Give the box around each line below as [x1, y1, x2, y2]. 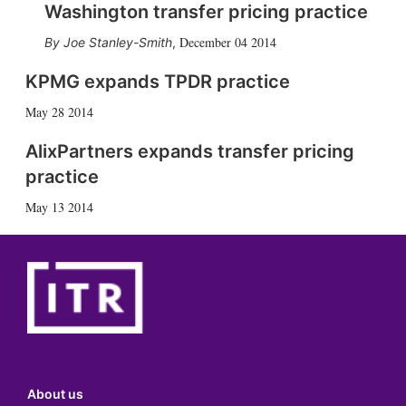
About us [27, 385, 83, 401]
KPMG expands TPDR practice [24, 71, 290, 93]
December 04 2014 [179, 34, 276, 52]
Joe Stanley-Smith [63, 34, 172, 51]
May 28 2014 [24, 103, 93, 121]
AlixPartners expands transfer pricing [24, 140, 354, 163]
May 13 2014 [24, 198, 93, 217]
